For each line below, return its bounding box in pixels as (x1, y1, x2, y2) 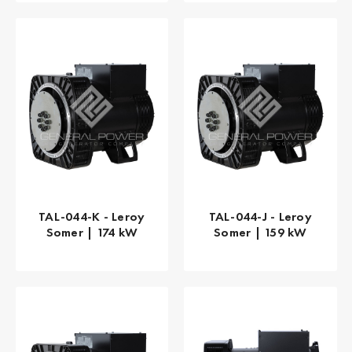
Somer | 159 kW (214, 224, 307, 241)
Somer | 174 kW (46, 224, 137, 241)
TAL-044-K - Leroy (38, 208, 145, 225)
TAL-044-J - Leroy (208, 208, 312, 225)
